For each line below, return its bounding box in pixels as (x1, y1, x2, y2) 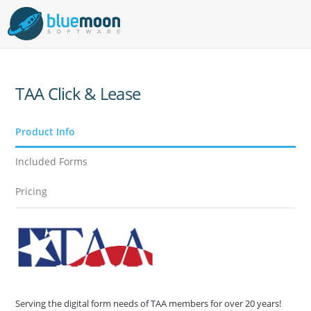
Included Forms (15, 155, 88, 168)
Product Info (15, 125, 76, 138)
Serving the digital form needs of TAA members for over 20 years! (15, 296, 282, 310)
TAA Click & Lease (15, 82, 141, 105)
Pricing (15, 185, 48, 198)
